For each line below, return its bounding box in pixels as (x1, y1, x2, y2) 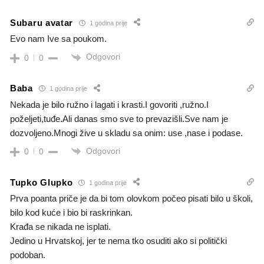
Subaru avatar (10, 17, 74, 28)
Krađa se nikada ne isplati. (10, 222, 111, 232)
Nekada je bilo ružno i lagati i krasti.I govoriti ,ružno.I (10, 99, 209, 110)
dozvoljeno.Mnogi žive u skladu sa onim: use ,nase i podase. (10, 127, 243, 138)
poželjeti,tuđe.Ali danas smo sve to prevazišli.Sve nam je (10, 113, 228, 124)
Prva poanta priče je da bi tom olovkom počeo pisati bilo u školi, (10, 193, 253, 204)
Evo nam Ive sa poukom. (10, 34, 107, 44)
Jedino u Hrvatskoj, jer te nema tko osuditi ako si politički (10, 236, 227, 246)
